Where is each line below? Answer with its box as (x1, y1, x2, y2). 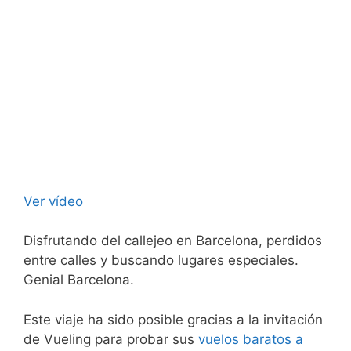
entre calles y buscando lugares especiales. (24, 252, 299, 268)
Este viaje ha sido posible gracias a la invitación (24, 311, 323, 327)
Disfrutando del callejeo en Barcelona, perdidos (24, 233, 322, 248)
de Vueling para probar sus (24, 331, 198, 347)
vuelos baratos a (198, 331, 303, 347)
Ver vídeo (24, 193, 83, 209)
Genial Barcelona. (24, 272, 134, 288)
